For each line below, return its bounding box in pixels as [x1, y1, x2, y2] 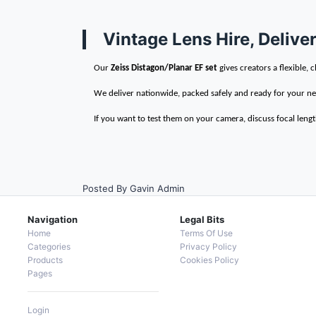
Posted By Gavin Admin [83, 183, 185, 194]
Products [28, 255, 63, 265]
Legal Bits [180, 214, 224, 225]
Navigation [28, 214, 78, 225]
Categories [28, 241, 71, 252]
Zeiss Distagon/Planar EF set [111, 63, 217, 73]
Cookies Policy [180, 255, 239, 265]
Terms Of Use [180, 228, 233, 238]
